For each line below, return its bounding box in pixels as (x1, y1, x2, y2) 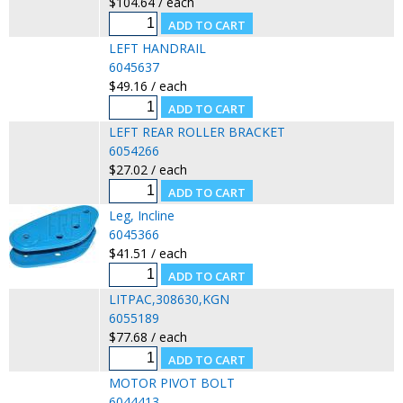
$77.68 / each (108, 327, 187, 345)
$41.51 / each (108, 244, 187, 262)
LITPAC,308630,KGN (108, 290, 229, 308)
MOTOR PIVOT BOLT (108, 373, 235, 391)
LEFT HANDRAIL (108, 39, 206, 57)
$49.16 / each (108, 76, 187, 94)
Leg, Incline (108, 206, 175, 224)
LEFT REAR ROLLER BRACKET (108, 122, 285, 140)
